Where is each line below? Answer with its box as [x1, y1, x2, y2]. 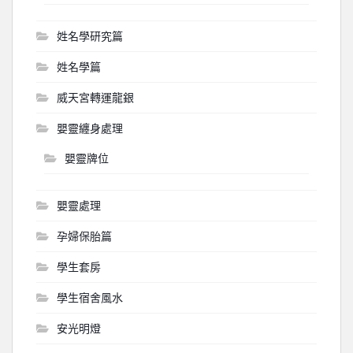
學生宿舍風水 [57, 289, 123, 305]
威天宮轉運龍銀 [57, 89, 134, 105]
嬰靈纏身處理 [57, 120, 123, 136]
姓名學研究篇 [57, 28, 123, 43]
